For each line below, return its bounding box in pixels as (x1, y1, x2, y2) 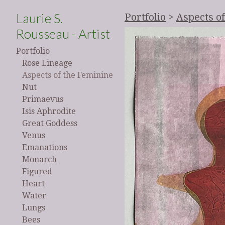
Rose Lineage (22, 58, 72, 68)
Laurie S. (16, 10, 63, 27)
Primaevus (22, 94, 63, 104)
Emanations (22, 143, 67, 153)
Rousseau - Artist (16, 26, 110, 42)
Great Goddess (22, 119, 77, 129)
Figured (22, 167, 52, 177)
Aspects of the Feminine (22, 70, 113, 80)
